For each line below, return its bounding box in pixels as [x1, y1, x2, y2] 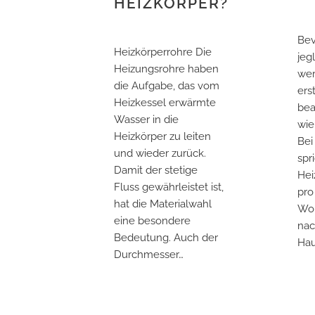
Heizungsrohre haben [114, 62, 219, 75]
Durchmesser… [114, 247, 184, 261]
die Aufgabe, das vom [114, 79, 219, 92]
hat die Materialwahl [114, 197, 212, 210]
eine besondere [114, 214, 191, 227]
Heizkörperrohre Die [114, 45, 212, 58]
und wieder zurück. [114, 146, 206, 160]
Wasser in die [114, 112, 179, 126]
